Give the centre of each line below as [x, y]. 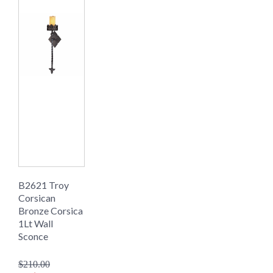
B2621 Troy [44, 185]
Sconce [33, 236]
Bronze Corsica [51, 211]
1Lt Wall [36, 224]
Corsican [37, 198]
